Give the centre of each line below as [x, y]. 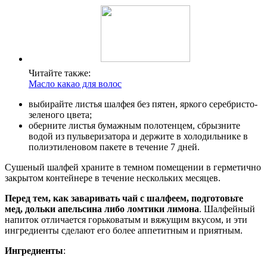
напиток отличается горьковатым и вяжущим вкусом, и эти [126, 219]
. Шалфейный [227, 209]
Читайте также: [60, 73]
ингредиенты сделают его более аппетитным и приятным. [124, 230]
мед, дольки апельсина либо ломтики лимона [102, 209]
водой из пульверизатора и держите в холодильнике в [138, 136]
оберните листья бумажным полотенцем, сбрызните [134, 125]
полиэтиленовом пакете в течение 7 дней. [114, 147]
